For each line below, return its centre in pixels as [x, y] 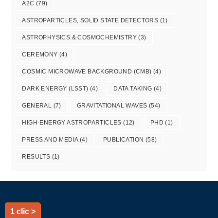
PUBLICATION [124, 140]
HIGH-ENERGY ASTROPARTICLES [72, 123]
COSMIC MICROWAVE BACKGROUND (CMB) [87, 72]
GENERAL [37, 106]
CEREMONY [40, 55]
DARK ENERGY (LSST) [55, 89]
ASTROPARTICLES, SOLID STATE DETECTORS [90, 21]
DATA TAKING [133, 89]
